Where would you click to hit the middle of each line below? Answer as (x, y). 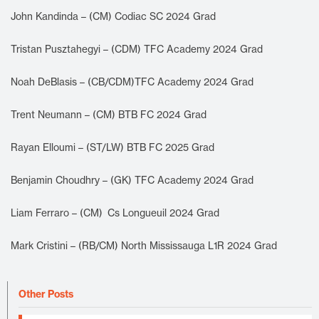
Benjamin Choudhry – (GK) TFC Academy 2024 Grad (133, 180)
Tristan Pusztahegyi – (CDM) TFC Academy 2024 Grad (138, 49)
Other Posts (46, 294)
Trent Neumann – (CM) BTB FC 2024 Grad (109, 114)
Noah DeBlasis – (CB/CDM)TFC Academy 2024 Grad (133, 82)
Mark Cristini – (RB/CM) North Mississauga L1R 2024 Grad (144, 245)
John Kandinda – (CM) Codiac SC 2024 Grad (114, 17)
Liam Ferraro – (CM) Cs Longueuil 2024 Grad (116, 213)
